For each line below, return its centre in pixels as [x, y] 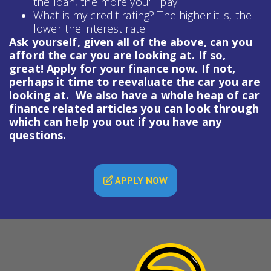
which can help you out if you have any [115, 122]
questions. [38, 135]
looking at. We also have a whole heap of [126, 95]
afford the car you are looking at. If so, [118, 55]
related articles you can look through [154, 109]
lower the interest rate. [90, 29]
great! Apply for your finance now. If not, [122, 69]
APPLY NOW [157, 181]
